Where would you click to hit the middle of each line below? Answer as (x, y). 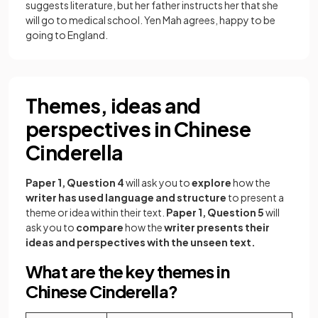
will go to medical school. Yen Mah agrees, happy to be (150, 20)
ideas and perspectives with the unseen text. (141, 242)
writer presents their (217, 227)
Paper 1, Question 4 (75, 182)
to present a (255, 197)
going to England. (67, 35)
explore (212, 182)
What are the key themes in (128, 271)
